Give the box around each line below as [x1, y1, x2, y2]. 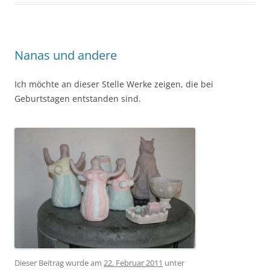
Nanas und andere [14, 46, 117, 63]
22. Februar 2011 [104, 257, 163, 268]
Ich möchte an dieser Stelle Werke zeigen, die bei [14, 78, 213, 90]
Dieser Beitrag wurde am [14, 257, 104, 268]
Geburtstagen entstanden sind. [14, 92, 141, 104]
